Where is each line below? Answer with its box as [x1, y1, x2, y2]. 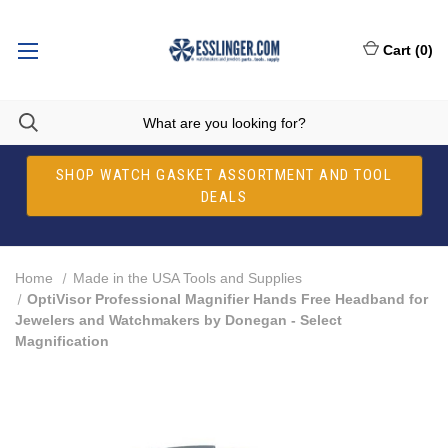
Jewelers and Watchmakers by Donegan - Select [15, 312, 342, 328]
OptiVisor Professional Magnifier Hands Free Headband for [27, 291, 429, 307]
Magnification [15, 333, 109, 349]
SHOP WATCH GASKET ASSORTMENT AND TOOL [55, 166, 393, 184]
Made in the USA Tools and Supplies [72, 270, 302, 286]
